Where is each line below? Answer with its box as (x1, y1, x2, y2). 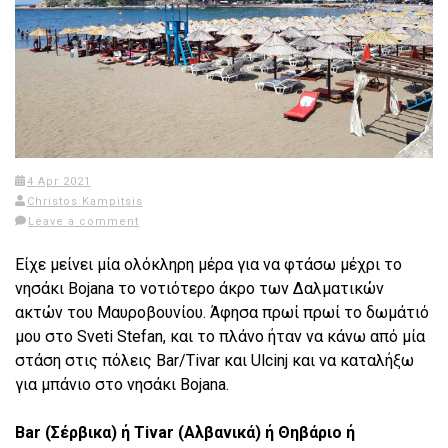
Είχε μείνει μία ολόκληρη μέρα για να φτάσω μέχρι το (15, 255, 402, 274)
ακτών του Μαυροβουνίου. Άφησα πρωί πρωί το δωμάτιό (15, 303, 429, 322)
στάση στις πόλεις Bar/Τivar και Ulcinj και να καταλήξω (15, 351, 414, 370)
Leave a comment (28, 215, 139, 228)
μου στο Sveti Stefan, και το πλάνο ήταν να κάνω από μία (15, 327, 425, 346)
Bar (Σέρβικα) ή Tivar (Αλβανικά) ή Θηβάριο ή (15, 423, 355, 442)
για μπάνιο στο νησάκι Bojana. (15, 375, 229, 394)
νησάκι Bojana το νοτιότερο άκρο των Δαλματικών (15, 279, 384, 298)
